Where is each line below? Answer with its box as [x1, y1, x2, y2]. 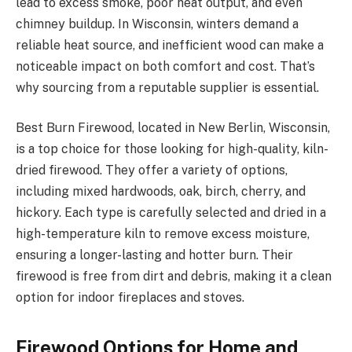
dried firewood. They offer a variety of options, [16, 163, 288, 178]
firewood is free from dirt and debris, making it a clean [16, 269, 332, 284]
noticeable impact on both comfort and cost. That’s [16, 58, 315, 74]
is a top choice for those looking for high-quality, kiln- [16, 141, 328, 157]
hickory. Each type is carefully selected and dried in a [16, 205, 326, 221]
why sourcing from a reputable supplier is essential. [16, 79, 319, 95]
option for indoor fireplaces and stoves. [16, 290, 244, 306]
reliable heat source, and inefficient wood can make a [16, 37, 324, 53]
